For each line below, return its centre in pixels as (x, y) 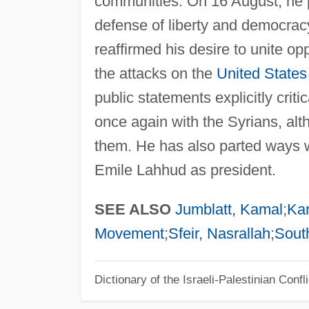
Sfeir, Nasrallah (219, 233)
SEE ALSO (132, 209)
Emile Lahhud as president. (185, 170)
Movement (129, 233)
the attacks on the (155, 73)
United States (261, 73)
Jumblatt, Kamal (229, 209)
